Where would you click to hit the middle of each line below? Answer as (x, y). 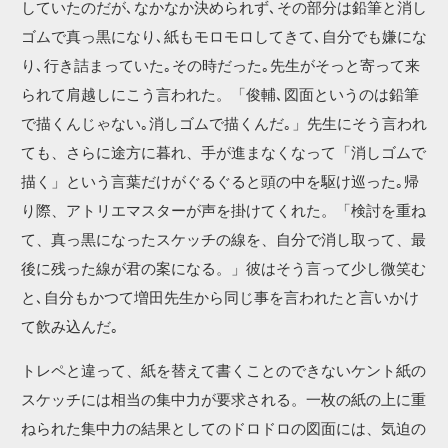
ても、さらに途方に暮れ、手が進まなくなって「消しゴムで (223, 154)
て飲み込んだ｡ (70, 328)
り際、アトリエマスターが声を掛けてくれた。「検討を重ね (223, 212)
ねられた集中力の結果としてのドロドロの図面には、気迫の (223, 430)
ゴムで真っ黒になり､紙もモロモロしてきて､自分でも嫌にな (224, 38)
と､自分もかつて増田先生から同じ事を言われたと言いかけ (220, 299)
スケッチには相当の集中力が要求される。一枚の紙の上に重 (223, 401)
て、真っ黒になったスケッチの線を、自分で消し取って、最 (223, 241)
